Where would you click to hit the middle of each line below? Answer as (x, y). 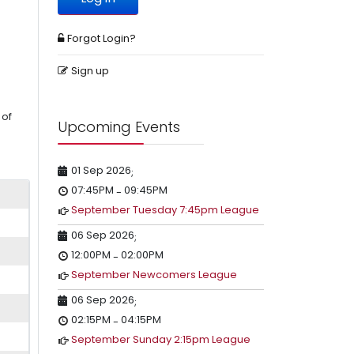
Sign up (90, 71)
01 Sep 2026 (101, 170)
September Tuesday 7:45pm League (165, 210)
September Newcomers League (154, 275)
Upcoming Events (119, 127)
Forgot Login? (102, 38)
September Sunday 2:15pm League (161, 339)
